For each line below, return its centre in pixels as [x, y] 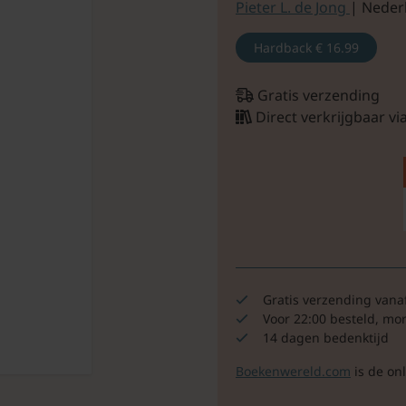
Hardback [284, 47]
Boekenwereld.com [293, 372]
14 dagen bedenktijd [325, 338]
